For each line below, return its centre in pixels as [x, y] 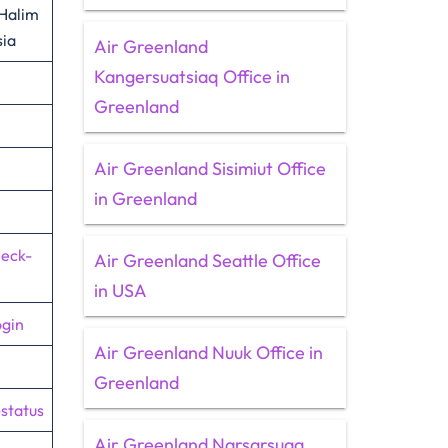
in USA [120, 290]
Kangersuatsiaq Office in [191, 76]
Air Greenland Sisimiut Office [209, 168]
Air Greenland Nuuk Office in [208, 352]
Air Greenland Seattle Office [207, 260]
